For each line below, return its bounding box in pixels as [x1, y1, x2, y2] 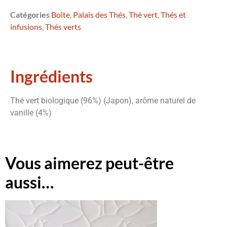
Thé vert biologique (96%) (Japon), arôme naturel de [10, 95, 196, 105]
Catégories [10, 9, 50, 19]
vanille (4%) [10, 107, 52, 118]
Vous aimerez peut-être [5, 153, 174, 173]
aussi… [5, 172, 54, 192]
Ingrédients [10, 66, 93, 86]
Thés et [161, 9, 186, 19]
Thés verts [45, 21, 81, 31]
